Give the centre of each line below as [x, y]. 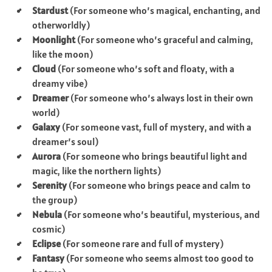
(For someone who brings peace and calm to [159, 185]
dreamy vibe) [60, 83]
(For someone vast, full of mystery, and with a [156, 127]
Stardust [50, 10]
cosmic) [49, 229]
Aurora [46, 156]
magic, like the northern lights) [97, 170]
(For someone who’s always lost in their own [161, 97]
